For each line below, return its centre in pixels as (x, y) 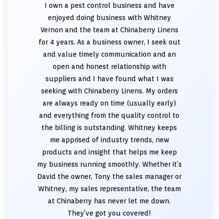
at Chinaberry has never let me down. (109, 201)
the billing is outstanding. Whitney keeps (109, 128)
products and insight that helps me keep (109, 152)
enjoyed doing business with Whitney (109, 18)
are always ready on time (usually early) (109, 103)
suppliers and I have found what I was (109, 79)
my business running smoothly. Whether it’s (109, 164)
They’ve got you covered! (109, 213)
